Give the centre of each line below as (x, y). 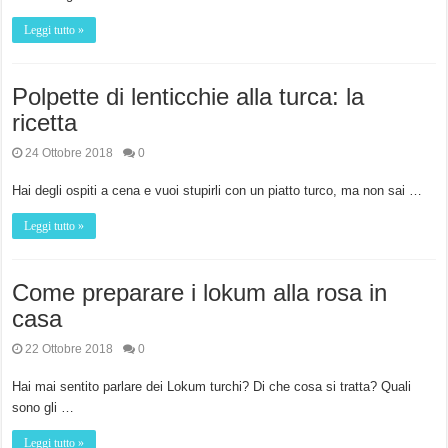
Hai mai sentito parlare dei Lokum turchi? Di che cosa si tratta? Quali (212, 387)
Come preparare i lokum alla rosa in (200, 293)
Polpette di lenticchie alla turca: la (188, 97)
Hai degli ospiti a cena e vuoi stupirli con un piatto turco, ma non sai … (217, 191)
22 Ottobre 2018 (69, 349)
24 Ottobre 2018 (69, 153)
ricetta (45, 123)
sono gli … (43, 408)
